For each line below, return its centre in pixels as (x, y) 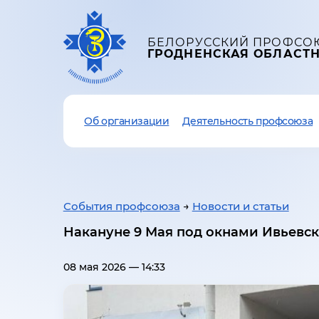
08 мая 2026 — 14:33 (114, 267)
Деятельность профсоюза (248, 121)
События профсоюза (121, 206)
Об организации (127, 121)
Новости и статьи (240, 206)
